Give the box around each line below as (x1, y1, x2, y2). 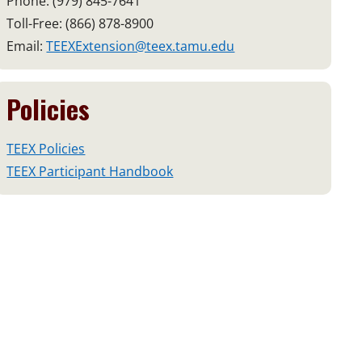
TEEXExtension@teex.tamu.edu (46, 37, 235, 56)
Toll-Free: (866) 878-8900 (6, 15, 154, 33)
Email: (6, 37, 47, 56)
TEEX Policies (6, 140, 86, 158)
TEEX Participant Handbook (6, 162, 174, 181)
